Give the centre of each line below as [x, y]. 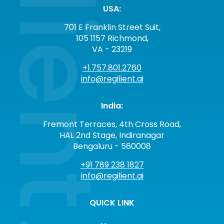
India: [112, 105]
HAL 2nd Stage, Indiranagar [112, 135]
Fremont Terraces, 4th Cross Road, [112, 124]
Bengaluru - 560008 [112, 146]
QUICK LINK [112, 202]
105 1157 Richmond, [112, 38]
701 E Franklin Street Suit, [112, 27]
